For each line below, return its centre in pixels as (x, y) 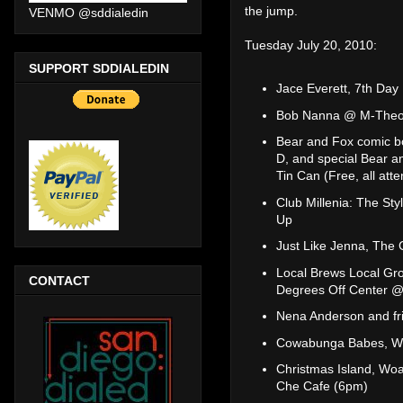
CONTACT (59, 280)
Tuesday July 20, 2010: (311, 45)
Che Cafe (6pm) (322, 386)
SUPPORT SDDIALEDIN (99, 68)
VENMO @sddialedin (89, 13)
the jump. (271, 10)
